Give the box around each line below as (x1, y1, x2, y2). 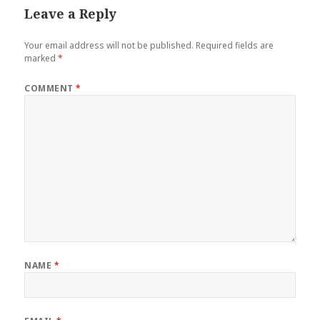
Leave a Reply (24, 4, 117, 22)
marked (24, 51, 59, 64)
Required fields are (196, 39, 274, 51)
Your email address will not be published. (24, 39, 194, 51)
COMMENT (24, 81, 76, 94)
